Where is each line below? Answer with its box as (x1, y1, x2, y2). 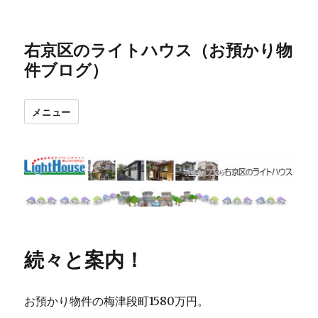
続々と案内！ (24, 244, 145, 274)
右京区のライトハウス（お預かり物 (24, 38, 293, 61)
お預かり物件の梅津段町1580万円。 (24, 294, 209, 309)
